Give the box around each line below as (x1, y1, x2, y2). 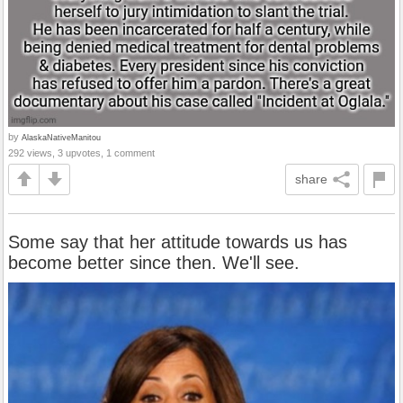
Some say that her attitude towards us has (8, 231, 347, 252)
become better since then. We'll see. (8, 252, 300, 273)
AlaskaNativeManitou (22, 131, 101, 142)
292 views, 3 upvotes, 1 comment (8, 147, 155, 158)
